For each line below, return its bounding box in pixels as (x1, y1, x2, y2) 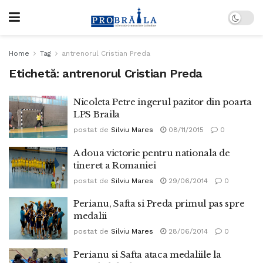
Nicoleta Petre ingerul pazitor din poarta (73, 96, 252, 107)
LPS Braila (73, 109, 120, 120)
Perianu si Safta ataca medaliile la (73, 248, 221, 260)
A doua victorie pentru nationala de (73, 147, 230, 159)
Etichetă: (9, 66, 62, 80)
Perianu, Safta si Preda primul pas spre (73, 198, 245, 209)
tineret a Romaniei (73, 159, 156, 171)
